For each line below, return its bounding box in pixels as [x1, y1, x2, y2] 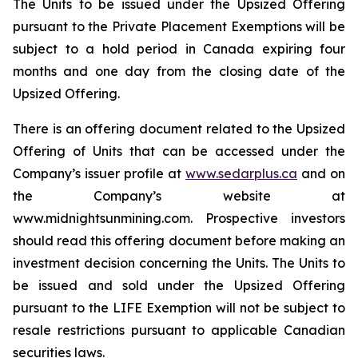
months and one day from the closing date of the [13, 63, 345, 79]
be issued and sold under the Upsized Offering [13, 277, 345, 293]
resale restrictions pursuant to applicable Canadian [13, 322, 345, 338]
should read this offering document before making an [13, 233, 345, 249]
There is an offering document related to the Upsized [13, 121, 345, 137]
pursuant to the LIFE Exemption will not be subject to [13, 300, 345, 316]
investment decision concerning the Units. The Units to [13, 255, 345, 271]
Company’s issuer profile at [13, 165, 185, 181]
